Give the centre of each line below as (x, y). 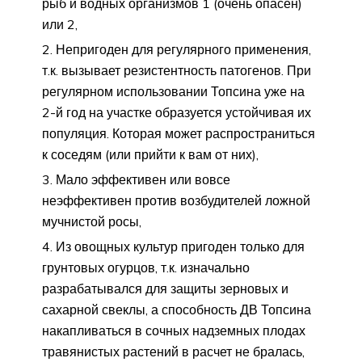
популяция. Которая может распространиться (179, 133)
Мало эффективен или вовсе (143, 179)
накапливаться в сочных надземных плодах (174, 330)
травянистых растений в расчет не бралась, (173, 351)
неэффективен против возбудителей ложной (176, 200)
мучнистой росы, (92, 221)
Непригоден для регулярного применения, (183, 49)
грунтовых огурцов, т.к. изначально (146, 267)
